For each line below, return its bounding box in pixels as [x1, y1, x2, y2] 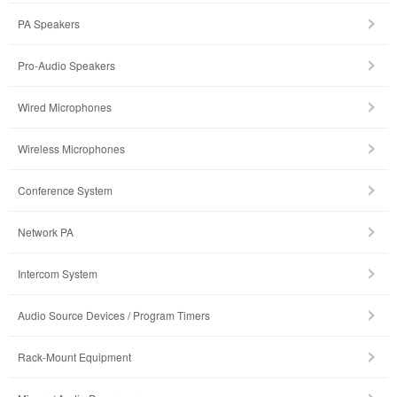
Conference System [18, 183, 113, 198]
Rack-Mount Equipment [18, 349, 131, 365]
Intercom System [18, 266, 97, 282]
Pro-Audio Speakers [18, 58, 115, 74]
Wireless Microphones [18, 141, 125, 157]
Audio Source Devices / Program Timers [18, 307, 210, 323]
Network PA [18, 224, 74, 240]
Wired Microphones [18, 99, 112, 115]
